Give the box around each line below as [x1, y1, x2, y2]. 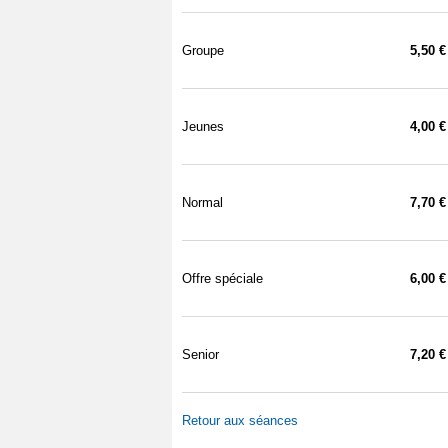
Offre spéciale [182, 271, 263, 286]
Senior [182, 347, 219, 362]
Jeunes [182, 119, 224, 134]
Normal [182, 195, 223, 210]
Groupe [182, 43, 224, 58]
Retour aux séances [182, 413, 298, 428]
